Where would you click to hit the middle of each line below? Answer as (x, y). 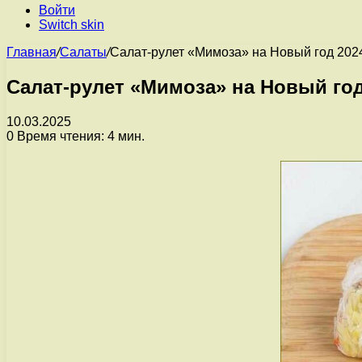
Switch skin (72, 25)
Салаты (83, 52)
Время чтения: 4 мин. (79, 136)
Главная (32, 52)
